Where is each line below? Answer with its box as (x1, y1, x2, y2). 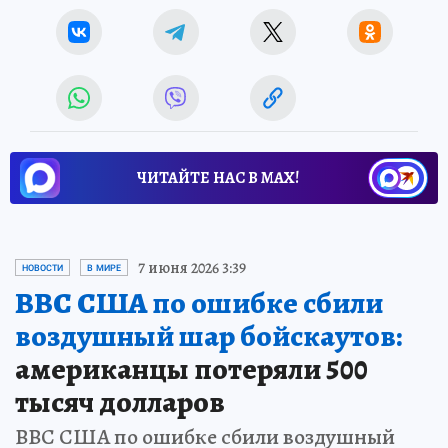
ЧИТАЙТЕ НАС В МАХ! (137, 166, 299, 189)
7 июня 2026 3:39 (138, 256, 246, 279)
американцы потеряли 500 (15, 348, 368, 389)
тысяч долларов (15, 381, 225, 422)
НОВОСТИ (22, 262, 63, 273)
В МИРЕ (87, 262, 121, 273)
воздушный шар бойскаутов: (15, 315, 402, 356)
